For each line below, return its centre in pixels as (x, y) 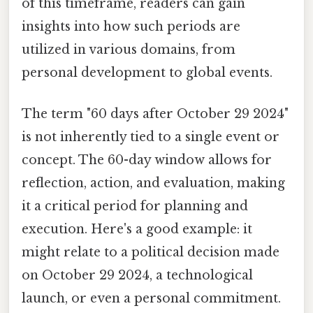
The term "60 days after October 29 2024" (155, 114)
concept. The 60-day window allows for (147, 160)
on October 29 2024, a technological (137, 275)
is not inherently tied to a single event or (151, 137)
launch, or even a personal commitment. (151, 298)
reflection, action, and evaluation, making (153, 183)
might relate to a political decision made (151, 252)
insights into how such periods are (131, 26)
